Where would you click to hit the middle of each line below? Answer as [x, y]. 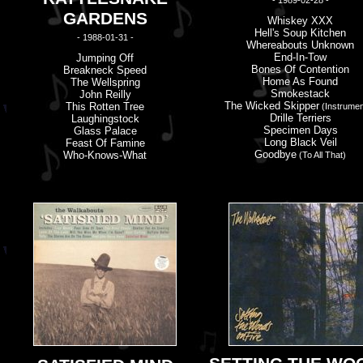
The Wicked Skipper [271, 106]
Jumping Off [105, 58]
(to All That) [321, 155]
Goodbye [275, 154]
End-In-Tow [300, 57]
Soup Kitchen [313, 33]
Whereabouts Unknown [300, 45]
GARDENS [105, 19]
